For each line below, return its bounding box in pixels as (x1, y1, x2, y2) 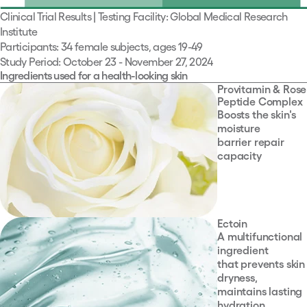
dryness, (217, 271, 258, 284)
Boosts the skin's (217, 108, 297, 121)
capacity (217, 149, 262, 162)
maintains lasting (217, 285, 303, 298)
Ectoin (217, 217, 248, 230)
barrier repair (217, 136, 284, 149)
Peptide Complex (217, 95, 303, 108)
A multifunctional (217, 230, 303, 243)
